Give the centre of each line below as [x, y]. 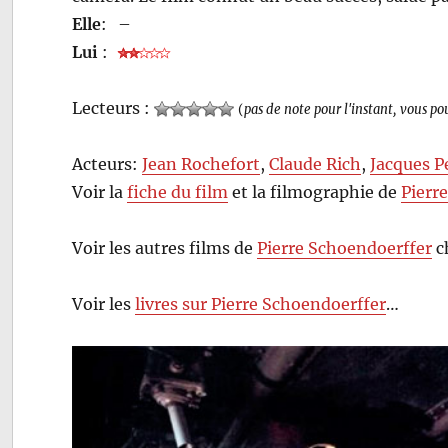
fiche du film [178, 191]
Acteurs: [107, 163]
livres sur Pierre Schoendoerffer [261, 303]
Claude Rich [315, 163]
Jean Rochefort [201, 163]
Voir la [100, 191]
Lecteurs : [113, 107]
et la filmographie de [315, 191]
